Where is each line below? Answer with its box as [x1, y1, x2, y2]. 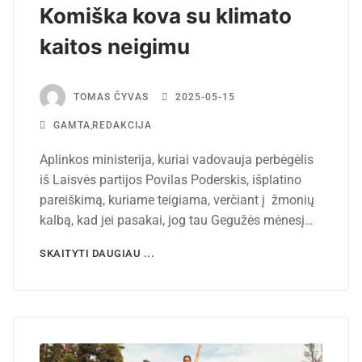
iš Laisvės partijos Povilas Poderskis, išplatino [40, 171, 301, 187]
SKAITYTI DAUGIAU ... [40, 246, 154, 259]
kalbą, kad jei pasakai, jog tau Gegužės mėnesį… [40, 212, 314, 228]
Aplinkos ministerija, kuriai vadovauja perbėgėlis [40, 151, 314, 167]
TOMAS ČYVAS [74, 91, 149, 103]
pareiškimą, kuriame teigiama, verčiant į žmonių [40, 192, 314, 208]
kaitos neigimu [40, 33, 190, 59]
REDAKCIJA [92, 119, 152, 131]
